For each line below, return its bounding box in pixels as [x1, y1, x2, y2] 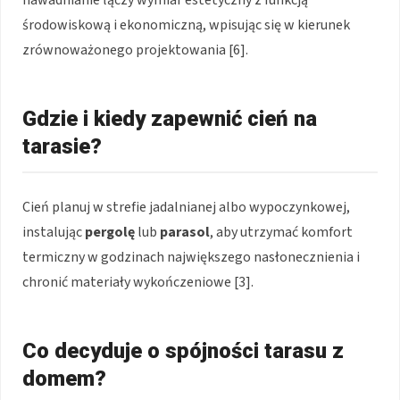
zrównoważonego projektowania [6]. [22, 39, 248, 60]
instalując [22, 221, 85, 242]
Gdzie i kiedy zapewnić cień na [22, 105, 317, 131]
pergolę [85, 221, 135, 242]
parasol [160, 221, 210, 242]
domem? [22, 365, 106, 391]
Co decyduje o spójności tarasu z [22, 337, 344, 363]
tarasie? [22, 133, 102, 159]
